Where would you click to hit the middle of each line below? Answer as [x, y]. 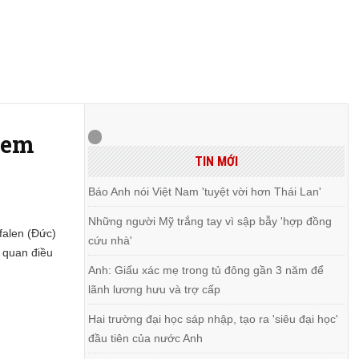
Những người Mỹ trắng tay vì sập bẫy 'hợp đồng [210, 221]
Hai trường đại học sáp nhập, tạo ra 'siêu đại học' [214, 319]
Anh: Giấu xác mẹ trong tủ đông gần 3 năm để [206, 270]
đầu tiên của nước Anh [146, 338]
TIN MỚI [216, 161]
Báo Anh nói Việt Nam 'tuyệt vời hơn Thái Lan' [205, 192]
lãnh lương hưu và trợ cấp [155, 289]
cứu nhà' [111, 240]
